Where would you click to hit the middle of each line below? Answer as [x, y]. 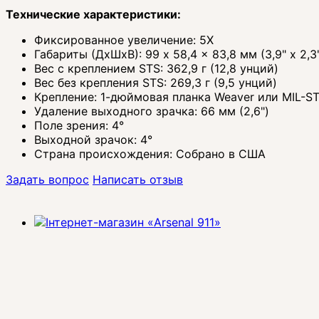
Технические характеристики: [93, 15]
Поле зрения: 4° [79, 126]
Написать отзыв [138, 180]
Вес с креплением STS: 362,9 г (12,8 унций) [156, 69]
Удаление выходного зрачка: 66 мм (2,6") [152, 111]
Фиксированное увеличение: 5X [124, 40]
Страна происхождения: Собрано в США [150, 154]
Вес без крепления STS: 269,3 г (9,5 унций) [156, 83]
